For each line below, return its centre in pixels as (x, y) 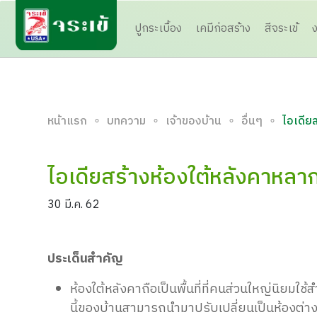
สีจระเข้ (281, 28)
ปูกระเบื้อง (158, 28)
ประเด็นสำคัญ (86, 259)
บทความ (127, 122)
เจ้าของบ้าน (194, 122)
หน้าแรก (68, 122)
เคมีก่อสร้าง (223, 28)
